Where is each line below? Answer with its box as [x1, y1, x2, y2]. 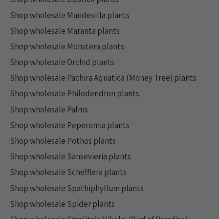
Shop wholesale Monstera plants [10, 41, 124, 52]
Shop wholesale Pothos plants [10, 135, 116, 146]
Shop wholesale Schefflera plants [10, 167, 127, 178]
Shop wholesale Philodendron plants [10, 88, 139, 99]
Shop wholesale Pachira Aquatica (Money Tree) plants [10, 72, 197, 84]
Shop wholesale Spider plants [10, 198, 115, 209]
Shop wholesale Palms [10, 104, 88, 115]
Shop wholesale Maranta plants [10, 25, 120, 36]
